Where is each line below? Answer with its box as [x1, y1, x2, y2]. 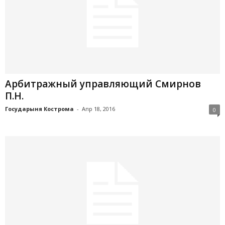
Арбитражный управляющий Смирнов [5, 77, 201, 90]
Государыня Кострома [5, 104, 74, 113]
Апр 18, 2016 [82, 104, 115, 113]
